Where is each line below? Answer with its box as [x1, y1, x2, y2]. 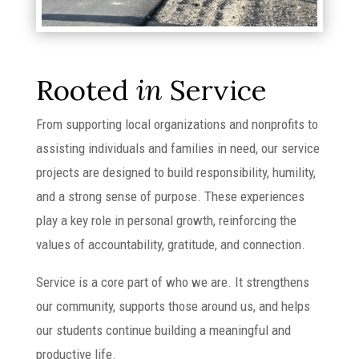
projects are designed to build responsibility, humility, [35, 164, 316, 181]
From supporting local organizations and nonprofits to [35, 116, 318, 133]
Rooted [35, 72, 136, 109]
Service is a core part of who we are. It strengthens [35, 274, 309, 291]
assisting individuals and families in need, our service [35, 140, 320, 157]
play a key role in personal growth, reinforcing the [35, 212, 296, 229]
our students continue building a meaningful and [35, 322, 291, 339]
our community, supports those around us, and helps [35, 298, 310, 315]
